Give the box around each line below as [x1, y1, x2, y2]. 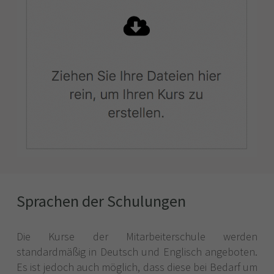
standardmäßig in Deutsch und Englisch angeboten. [17, 244, 257, 259]
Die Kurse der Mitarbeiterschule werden [17, 229, 257, 243]
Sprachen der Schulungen [17, 190, 186, 211]
